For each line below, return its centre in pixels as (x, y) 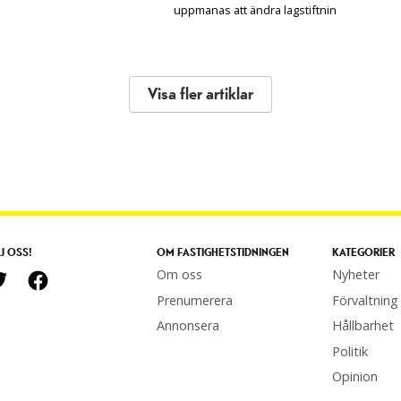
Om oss (179, 275)
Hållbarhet (363, 326)
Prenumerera (194, 300)
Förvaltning (365, 300)
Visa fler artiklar (200, 95)
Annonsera (188, 326)
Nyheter (355, 275)
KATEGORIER (363, 253)
